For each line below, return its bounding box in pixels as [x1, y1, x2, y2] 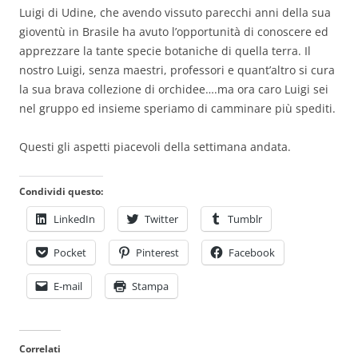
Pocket [54, 245, 86, 260]
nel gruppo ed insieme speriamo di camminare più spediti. [19, 100, 336, 116]
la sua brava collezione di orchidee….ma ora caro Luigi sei [19, 81, 328, 97]
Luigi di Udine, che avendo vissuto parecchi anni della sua [19, 4, 331, 20]
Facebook [229, 245, 275, 260]
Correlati [19, 341, 61, 356]
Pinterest [136, 245, 179, 260]
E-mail [54, 278, 82, 293]
